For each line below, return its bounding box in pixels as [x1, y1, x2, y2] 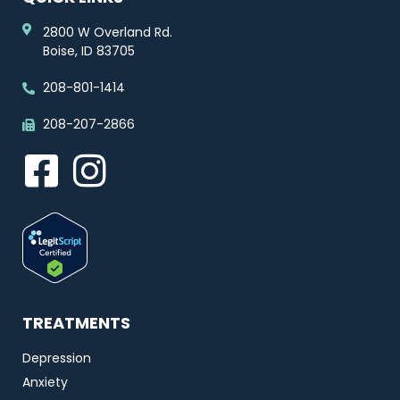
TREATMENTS [22, 312, 130, 334]
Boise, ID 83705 [42, 42, 135, 60]
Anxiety [22, 373, 68, 391]
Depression [22, 349, 91, 367]
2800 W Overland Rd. [42, 23, 172, 41]
